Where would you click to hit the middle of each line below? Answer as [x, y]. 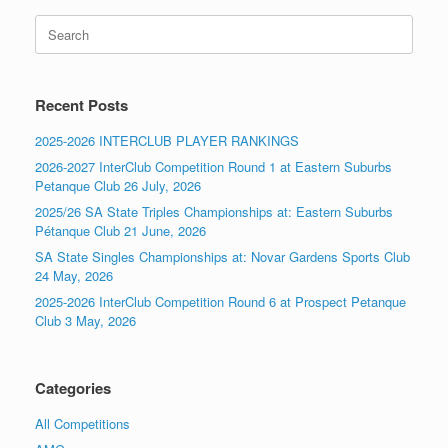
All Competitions [82, 423]
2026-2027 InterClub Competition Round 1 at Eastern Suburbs [213, 166]
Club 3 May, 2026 [85, 320]
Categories [73, 387]
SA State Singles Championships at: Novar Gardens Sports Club [222, 256]
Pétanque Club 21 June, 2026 [120, 230]
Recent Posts [81, 104]
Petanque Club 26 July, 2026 [118, 185]
